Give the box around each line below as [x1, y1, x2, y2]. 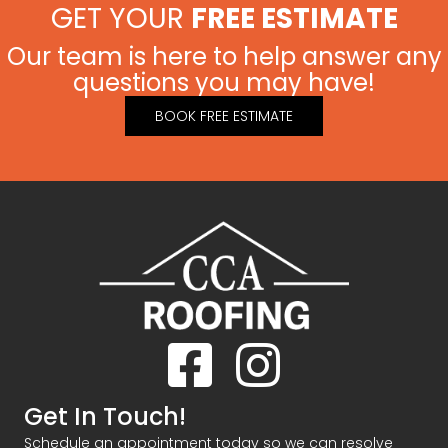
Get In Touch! [24, 399, 186, 433]
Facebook [167, 338, 239, 359]
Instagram [235, 338, 310, 359]
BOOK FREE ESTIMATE [155, 106, 293, 127]
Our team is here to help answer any [6, 40, 442, 74]
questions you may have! [73, 66, 375, 100]
